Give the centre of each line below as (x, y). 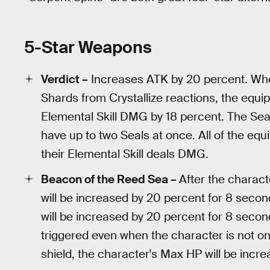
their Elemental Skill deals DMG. (125, 154)
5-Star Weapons (88, 48)
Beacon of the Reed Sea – (110, 179)
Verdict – (64, 79)
